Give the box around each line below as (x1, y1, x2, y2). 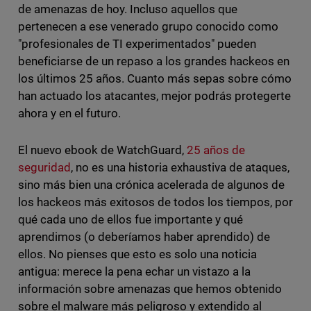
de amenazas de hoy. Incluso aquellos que (17, 2, 238, 17)
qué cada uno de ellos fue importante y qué (17, 212, 244, 227)
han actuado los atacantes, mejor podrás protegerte (17, 89, 292, 103)
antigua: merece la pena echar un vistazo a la (17, 264, 251, 279)
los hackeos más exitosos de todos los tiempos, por (17, 195, 294, 210)
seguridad (17, 160, 71, 175)
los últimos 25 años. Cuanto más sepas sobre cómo (17, 72, 292, 86)
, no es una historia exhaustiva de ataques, (70, 160, 290, 175)
